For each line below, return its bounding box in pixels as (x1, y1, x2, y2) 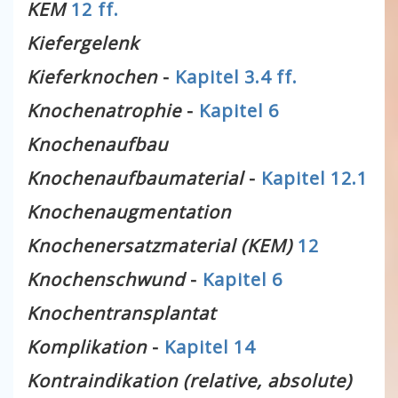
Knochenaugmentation (27, 200, 231, 224)
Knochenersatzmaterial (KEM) (27, 234, 292, 258)
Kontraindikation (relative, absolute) (27, 369, 352, 393)
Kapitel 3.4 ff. (175, 65, 298, 89)
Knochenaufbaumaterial (27, 166, 243, 190)
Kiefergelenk (27, 31, 139, 55)
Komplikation (27, 335, 147, 359)
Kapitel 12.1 (261, 166, 368, 190)
